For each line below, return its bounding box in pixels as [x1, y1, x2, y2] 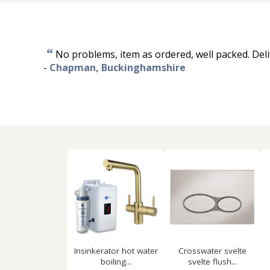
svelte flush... [187, 256, 237, 267]
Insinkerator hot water [74, 245, 158, 256]
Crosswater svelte [178, 245, 246, 256]
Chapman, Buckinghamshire [49, 61, 186, 74]
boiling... [100, 256, 131, 267]
